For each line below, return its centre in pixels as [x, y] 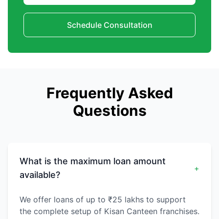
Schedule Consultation [109, 25]
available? [40, 175]
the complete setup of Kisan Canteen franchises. [109, 211]
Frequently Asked [109, 93]
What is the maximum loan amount [93, 161]
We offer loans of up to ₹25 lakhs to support [103, 200]
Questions [109, 111]
